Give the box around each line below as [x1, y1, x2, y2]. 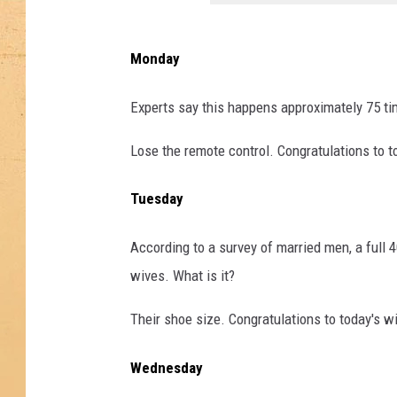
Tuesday [130, 190, 183, 208]
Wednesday [130, 358, 203, 377]
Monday [130, 50, 180, 68]
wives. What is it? [130, 267, 235, 285]
